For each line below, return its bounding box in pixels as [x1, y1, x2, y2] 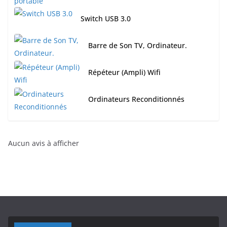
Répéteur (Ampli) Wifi [88, 67, 161, 78]
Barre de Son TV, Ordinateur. [88, 41, 187, 51]
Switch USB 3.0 [81, 14, 131, 24]
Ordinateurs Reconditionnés [88, 94, 184, 104]
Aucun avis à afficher [8, 138, 79, 148]
